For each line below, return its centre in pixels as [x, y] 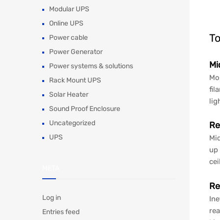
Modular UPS [69, 9]
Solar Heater [69, 95]
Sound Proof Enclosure [85, 109]
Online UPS [66, 24]
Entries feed [61, 212]
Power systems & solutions [91, 66]
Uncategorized [72, 123]
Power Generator [76, 52]
